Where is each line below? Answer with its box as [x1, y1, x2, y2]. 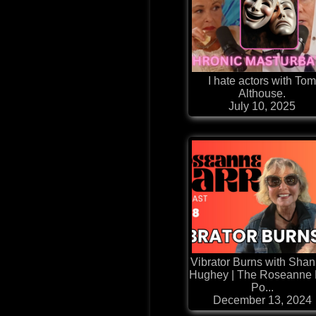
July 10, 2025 [229, 100, 296, 113]
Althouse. [238, 87, 286, 100]
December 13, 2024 [212, 294, 312, 307]
